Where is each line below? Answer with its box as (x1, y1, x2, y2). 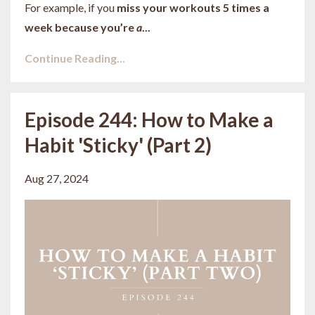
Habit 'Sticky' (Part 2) (25, 132, 212, 157)
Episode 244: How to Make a (25, 107, 274, 131)
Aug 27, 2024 (25, 171, 89, 185)
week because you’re (25, 20, 136, 34)
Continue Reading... (25, 51, 125, 65)
